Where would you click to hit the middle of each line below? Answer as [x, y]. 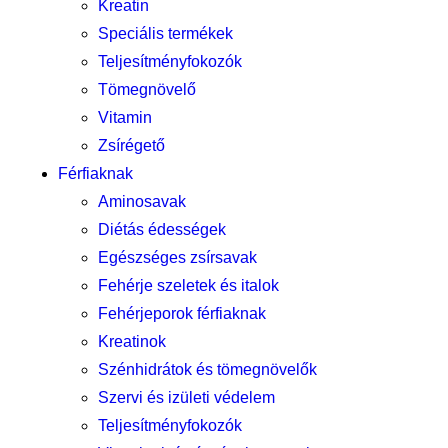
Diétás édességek [162, 229]
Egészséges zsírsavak [177, 257]
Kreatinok [132, 341]
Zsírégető [131, 145]
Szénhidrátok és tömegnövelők [207, 369]
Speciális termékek [165, 33]
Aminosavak [142, 201]
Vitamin [125, 117]
